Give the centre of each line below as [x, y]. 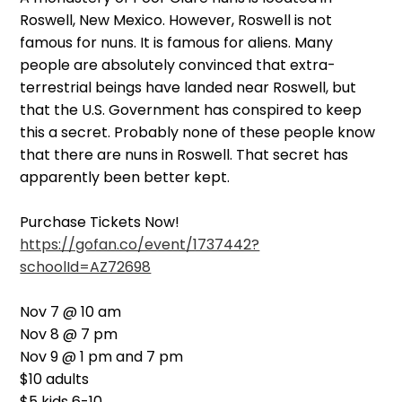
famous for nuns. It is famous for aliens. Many [177, 42]
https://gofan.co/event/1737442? [140, 244]
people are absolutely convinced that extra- [178, 65]
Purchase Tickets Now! [100, 222]
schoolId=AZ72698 [86, 267]
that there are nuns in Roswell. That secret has [184, 154]
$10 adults [55, 379]
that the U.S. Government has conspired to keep [191, 109]
